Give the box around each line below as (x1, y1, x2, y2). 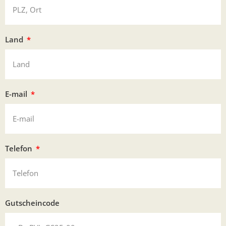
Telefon (5, 143, 34, 153)
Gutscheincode (5, 197, 60, 208)
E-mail (5, 88, 29, 99)
